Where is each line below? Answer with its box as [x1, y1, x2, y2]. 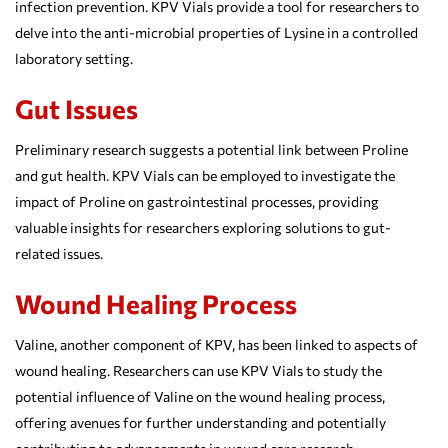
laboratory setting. [15, 49, 133, 67]
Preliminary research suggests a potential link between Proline [15, 140, 408, 158]
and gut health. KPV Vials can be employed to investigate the [15, 166, 395, 184]
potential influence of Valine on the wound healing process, [15, 387, 385, 405]
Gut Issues [15, 92, 138, 124]
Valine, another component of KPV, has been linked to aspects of [15, 335, 418, 353]
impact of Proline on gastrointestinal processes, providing [15, 192, 379, 210]
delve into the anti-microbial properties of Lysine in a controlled [15, 23, 418, 41]
